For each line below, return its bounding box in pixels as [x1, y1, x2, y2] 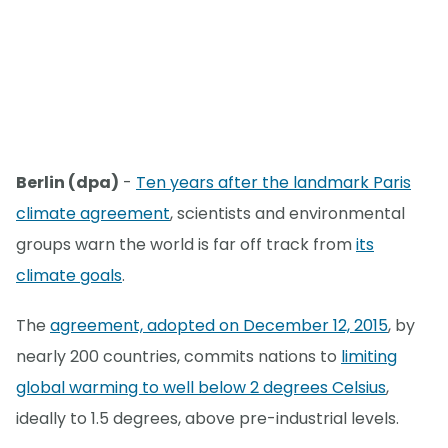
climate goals [16, 264, 122, 288]
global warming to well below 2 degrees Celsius [16, 376, 386, 400]
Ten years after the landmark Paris [136, 171, 411, 195]
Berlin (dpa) [16, 171, 119, 195]
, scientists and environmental [170, 202, 405, 226]
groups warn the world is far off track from [16, 233, 356, 257]
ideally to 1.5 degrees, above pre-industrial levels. [16, 407, 399, 431]
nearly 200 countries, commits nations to [16, 345, 341, 369]
